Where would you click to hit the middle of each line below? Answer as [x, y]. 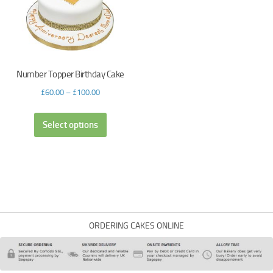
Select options [70, 125]
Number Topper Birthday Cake [70, 75]
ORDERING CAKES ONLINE [136, 226]
